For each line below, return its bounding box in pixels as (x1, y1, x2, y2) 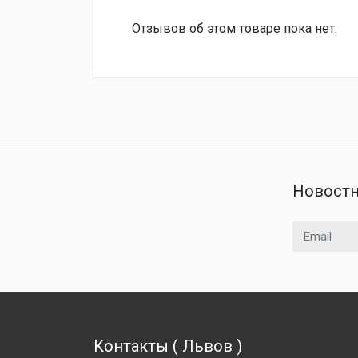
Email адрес (292, 222, 356, 237)
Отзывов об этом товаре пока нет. (132, 21, 337, 36)
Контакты (93, 336, 169, 356)
